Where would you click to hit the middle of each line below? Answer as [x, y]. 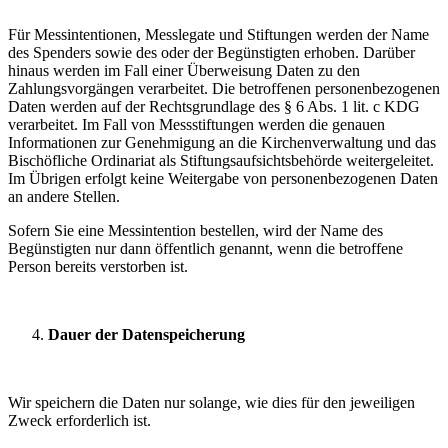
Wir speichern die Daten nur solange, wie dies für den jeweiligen [211, 402]
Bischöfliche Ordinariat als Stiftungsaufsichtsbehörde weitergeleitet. [221, 160]
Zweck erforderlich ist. [79, 420]
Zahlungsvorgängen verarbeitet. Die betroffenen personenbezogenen [224, 88]
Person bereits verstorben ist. [98, 266]
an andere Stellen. [64, 196]
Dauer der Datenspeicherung [146, 334]
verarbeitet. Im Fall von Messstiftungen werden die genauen [196, 124]
